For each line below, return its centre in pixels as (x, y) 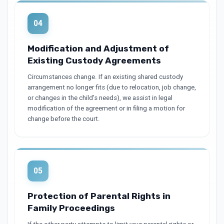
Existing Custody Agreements (94, 60)
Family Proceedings (71, 208)
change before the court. (63, 119)
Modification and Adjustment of (98, 48)
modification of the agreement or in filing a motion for (106, 108)
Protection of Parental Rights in (99, 196)
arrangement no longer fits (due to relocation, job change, (111, 87)
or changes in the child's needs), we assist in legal (100, 98)
